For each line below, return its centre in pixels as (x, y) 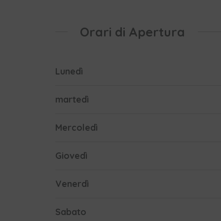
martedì (72, 100)
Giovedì (71, 156)
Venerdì (72, 184)
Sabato (71, 212)
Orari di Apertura (133, 32)
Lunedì (69, 72)
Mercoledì (76, 128)
